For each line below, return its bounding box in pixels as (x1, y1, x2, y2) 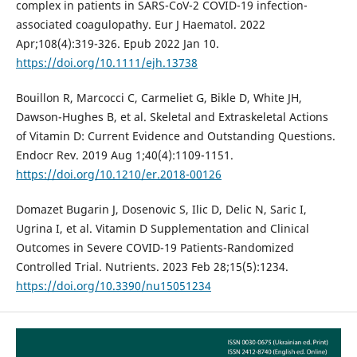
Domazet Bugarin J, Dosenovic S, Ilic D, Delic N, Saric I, (15, 201, 307, 217)
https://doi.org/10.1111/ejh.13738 (15, 54, 198, 70)
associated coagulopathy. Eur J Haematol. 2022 (15, 16, 265, 32)
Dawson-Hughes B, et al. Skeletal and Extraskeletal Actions (15, 108, 328, 124)
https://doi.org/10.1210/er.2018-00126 (15, 166, 222, 182)
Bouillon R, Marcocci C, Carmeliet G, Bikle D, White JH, (15, 89, 302, 105)
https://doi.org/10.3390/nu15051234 (15, 277, 211, 293)
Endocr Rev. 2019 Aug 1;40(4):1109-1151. (15, 147, 233, 163)
